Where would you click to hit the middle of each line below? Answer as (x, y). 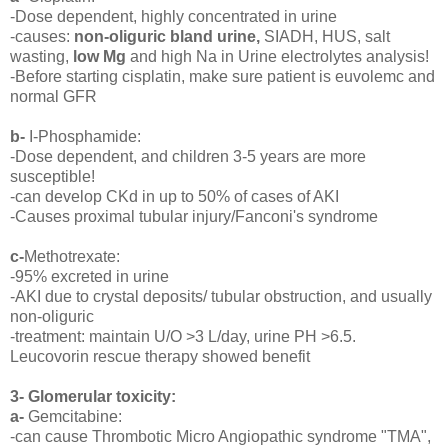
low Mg (101, 57)
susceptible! (52, 177)
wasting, (41, 57)
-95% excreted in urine (89, 277)
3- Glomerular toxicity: (93, 397)
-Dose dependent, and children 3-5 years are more (188, 157)
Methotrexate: (72, 257)
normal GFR (53, 97)
